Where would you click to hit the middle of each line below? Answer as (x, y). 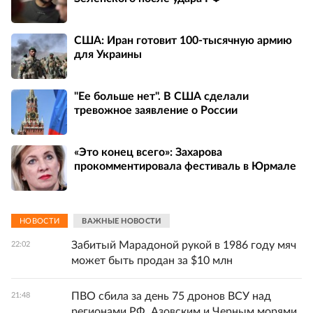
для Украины (108, 54)
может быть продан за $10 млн (152, 261)
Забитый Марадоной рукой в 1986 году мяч (184, 245)
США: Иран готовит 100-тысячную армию (183, 40)
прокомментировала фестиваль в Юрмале (185, 166)
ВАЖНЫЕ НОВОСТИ (122, 221)
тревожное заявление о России (156, 110)
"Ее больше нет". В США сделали (161, 96)
